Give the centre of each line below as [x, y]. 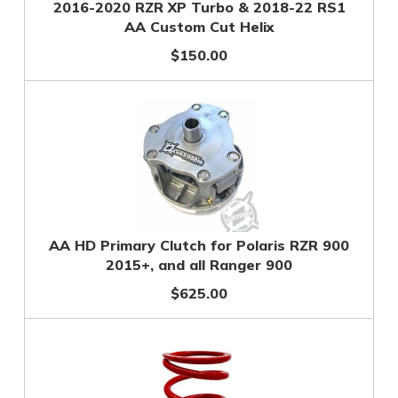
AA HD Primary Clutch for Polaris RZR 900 [199, 245]
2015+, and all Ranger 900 [199, 265]
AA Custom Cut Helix [199, 27]
